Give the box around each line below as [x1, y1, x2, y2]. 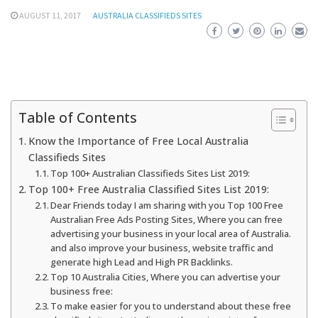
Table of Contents [18, 108, 137, 127]
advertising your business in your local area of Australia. [50, 227, 292, 240]
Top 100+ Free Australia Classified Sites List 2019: [28, 182, 269, 196]
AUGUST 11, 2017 [19, 10, 81, 21]
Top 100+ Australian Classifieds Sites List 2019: [50, 167, 251, 180]
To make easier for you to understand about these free [50, 300, 292, 312]
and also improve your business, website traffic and [50, 241, 274, 254]
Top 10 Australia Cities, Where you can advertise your [50, 270, 281, 283]
